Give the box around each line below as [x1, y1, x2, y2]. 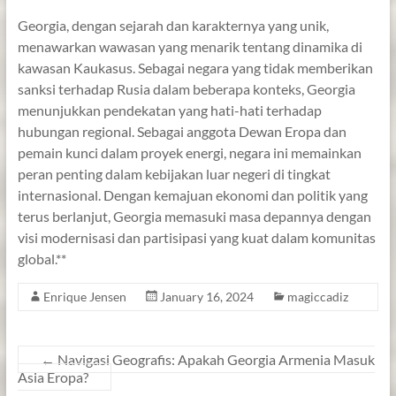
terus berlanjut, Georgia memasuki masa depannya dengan [17, 207, 371, 225]
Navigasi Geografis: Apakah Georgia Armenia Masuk [54, 350, 375, 368]
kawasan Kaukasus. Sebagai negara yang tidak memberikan [17, 58, 373, 76]
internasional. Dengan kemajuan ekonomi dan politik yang [17, 186, 368, 203]
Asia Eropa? [17, 368, 88, 385]
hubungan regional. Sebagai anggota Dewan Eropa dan [17, 122, 346, 140]
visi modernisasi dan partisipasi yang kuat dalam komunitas [17, 228, 376, 246]
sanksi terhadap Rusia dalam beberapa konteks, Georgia [17, 80, 355, 97]
